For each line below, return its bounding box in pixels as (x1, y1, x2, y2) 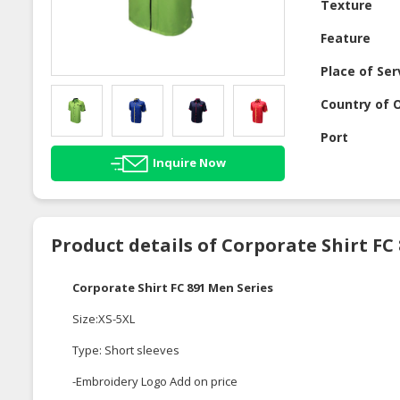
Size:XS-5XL (72, 310, 135, 327)
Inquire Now (152, 154, 226, 171)
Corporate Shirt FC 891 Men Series (72, 279, 273, 296)
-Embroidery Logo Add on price (72, 372, 237, 389)
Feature (321, 29, 371, 47)
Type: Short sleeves (72, 341, 179, 358)
